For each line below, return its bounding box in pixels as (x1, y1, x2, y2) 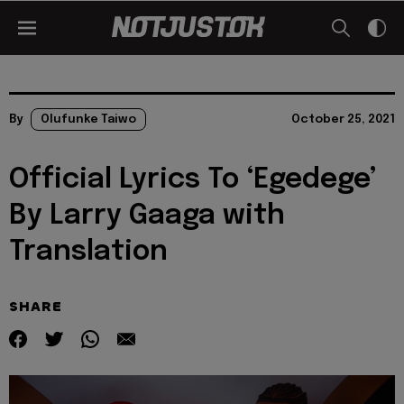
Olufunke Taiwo (41, 114, 136, 125)
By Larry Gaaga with (9, 202, 285, 230)
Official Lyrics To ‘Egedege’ (9, 166, 377, 194)
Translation (9, 238, 168, 266)
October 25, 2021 (291, 114, 395, 125)
